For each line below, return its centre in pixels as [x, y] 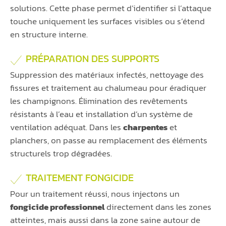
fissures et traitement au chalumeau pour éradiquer [108, 88]
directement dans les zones [158, 207]
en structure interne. [49, 35]
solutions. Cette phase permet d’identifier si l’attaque [111, 8]
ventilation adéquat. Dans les [67, 127]
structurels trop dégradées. [61, 154]
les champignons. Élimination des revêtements [99, 101]
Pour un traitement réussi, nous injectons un [95, 194]
